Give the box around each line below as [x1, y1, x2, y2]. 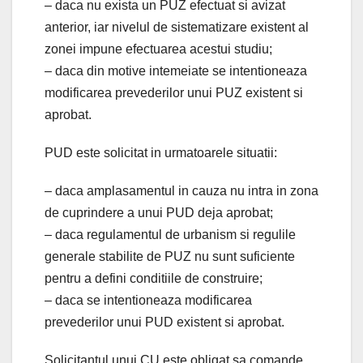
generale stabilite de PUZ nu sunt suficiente [45, 249, 295, 263]
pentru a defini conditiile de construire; [45, 271, 263, 285]
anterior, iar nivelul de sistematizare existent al [45, 19, 309, 34]
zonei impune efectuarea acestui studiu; [45, 41, 272, 56]
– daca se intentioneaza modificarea [45, 293, 252, 307]
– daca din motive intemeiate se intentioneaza [45, 63, 307, 78]
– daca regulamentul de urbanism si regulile [45, 227, 296, 241]
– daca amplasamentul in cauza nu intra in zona [45, 183, 318, 198]
